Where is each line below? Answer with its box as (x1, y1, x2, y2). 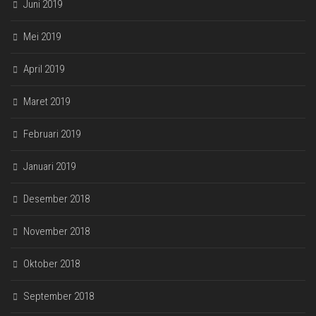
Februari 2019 (23, 127, 80, 140)
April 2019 (23, 62, 64, 75)
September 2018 (23, 289, 94, 303)
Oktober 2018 (23, 257, 80, 270)
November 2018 (23, 224, 90, 238)
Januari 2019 (23, 159, 75, 173)
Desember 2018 (23, 192, 90, 205)
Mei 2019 (23, 30, 61, 43)
